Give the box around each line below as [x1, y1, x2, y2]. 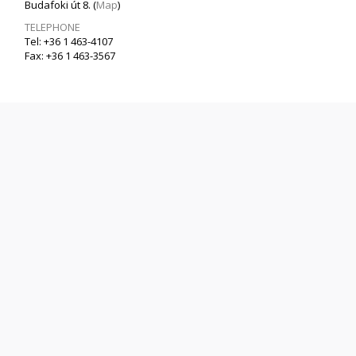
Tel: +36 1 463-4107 [25, 33, 113, 48]
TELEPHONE [25, 19, 80, 34]
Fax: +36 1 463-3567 [25, 48, 115, 63]
